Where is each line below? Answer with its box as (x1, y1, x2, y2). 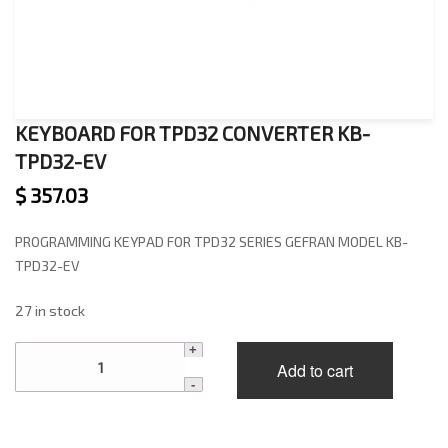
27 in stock (15, 301, 85, 319)
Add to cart (276, 359, 353, 382)
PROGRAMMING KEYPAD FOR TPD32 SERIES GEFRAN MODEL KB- (15, 233, 408, 250)
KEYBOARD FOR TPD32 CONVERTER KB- (15, 121, 370, 145)
